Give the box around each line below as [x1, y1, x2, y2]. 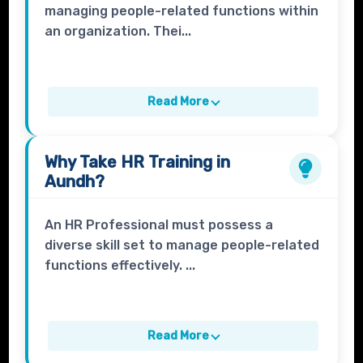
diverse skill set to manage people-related [45, 237, 320, 254]
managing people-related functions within [45, 3, 319, 19]
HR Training [121, 152, 213, 173]
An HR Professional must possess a [45, 217, 274, 233]
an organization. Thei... [45, 23, 192, 40]
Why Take [45, 152, 122, 173]
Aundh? [45, 172, 105, 192]
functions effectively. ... [45, 258, 196, 274]
